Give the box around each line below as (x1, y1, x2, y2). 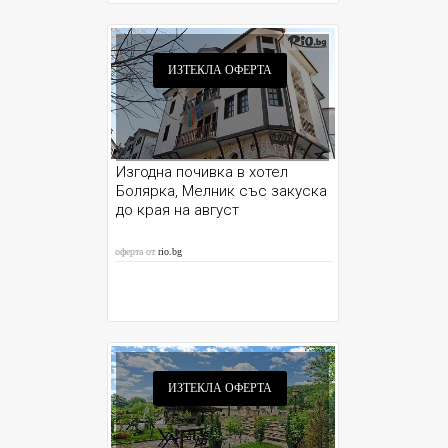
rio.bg (158, 246, 183, 257)
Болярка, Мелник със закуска (116, 182, 328, 200)
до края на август (116, 201, 240, 219)
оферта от (115, 246, 159, 257)
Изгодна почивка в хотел (116, 163, 289, 181)
